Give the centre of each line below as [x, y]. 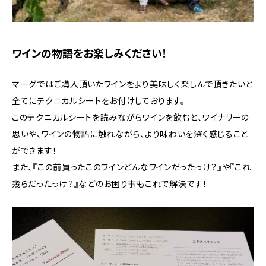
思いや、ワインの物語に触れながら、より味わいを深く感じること [130, 134]
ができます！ [35, 150]
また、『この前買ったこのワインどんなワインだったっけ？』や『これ [132, 167]
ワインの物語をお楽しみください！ [90, 53]
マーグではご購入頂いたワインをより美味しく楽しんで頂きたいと [132, 84]
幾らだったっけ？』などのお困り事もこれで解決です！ [110, 183]
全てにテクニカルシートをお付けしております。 [99, 100]
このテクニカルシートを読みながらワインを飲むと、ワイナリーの [131, 117]
